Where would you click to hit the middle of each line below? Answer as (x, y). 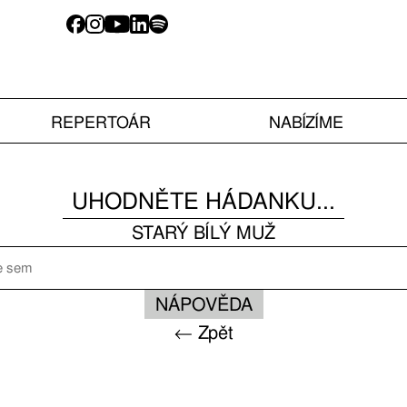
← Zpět (203, 333)
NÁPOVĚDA (203, 304)
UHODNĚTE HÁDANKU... (203, 201)
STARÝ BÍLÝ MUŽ (203, 233)
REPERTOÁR (100, 122)
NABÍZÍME (307, 122)
